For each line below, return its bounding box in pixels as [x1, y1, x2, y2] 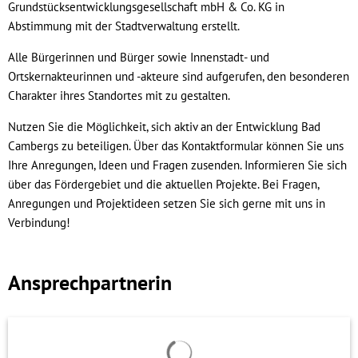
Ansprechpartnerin [8, 269, 172, 296]
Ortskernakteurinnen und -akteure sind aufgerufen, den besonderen [8, 69, 349, 84]
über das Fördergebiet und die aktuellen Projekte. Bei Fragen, [8, 177, 319, 192]
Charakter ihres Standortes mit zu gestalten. [8, 88, 230, 103]
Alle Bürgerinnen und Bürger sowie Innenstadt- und [8, 50, 269, 65]
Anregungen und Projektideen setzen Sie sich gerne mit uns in [8, 196, 325, 211]
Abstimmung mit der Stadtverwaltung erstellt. [8, 18, 240, 34]
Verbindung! [8, 215, 70, 230]
